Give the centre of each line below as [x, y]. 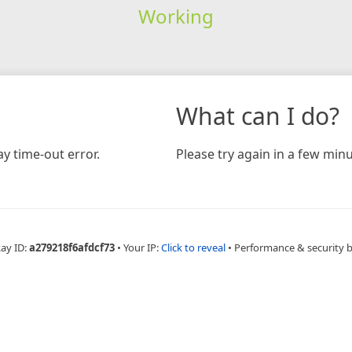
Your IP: [142, 247]
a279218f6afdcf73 [71, 247]
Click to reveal [193, 247]
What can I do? [258, 115]
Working [176, 16]
